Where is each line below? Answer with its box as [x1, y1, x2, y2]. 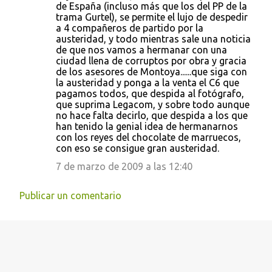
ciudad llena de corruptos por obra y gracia [56, 55, 246, 66]
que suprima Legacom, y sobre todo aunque [56, 99, 250, 110]
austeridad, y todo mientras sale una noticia [56, 33, 251, 44]
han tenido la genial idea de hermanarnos [56, 121, 238, 132]
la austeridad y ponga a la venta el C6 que [56, 77, 239, 88]
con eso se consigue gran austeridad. [56, 143, 219, 154]
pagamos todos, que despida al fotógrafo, [56, 88, 244, 99]
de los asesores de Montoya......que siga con [56, 66, 247, 77]
